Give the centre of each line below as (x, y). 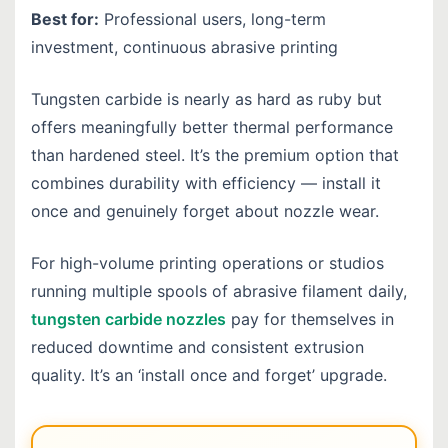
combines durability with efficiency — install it (206, 183)
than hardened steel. (108, 155)
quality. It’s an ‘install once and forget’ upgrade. (209, 375)
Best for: (65, 19)
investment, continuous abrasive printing (184, 47)
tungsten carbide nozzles (128, 319)
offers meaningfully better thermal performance (212, 127)
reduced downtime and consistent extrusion (197, 347)
